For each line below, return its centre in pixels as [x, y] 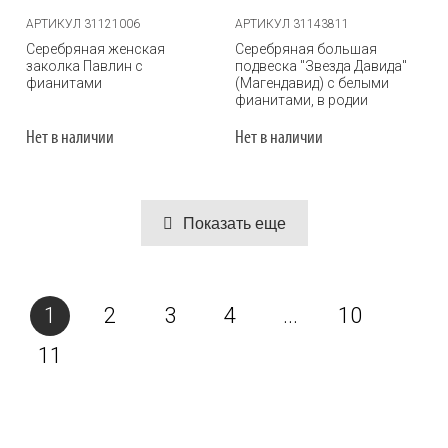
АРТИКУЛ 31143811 [292, 24]
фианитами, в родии [301, 100]
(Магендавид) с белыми [312, 83]
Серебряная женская [95, 49]
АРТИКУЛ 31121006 [83, 24]
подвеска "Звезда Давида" [321, 66]
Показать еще [234, 224]
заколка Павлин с [84, 66]
